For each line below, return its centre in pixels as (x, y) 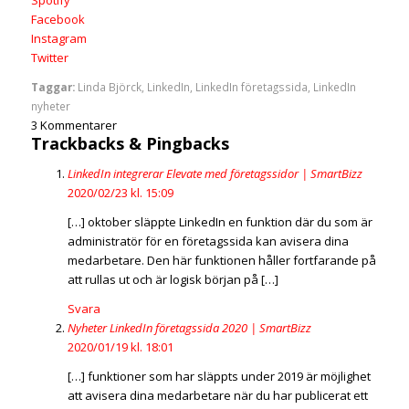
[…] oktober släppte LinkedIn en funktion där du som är (220, 222)
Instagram (58, 39)
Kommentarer (78, 126)
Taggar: (52, 87)
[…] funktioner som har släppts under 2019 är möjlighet (219, 377)
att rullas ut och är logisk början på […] (173, 280)
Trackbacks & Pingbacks (130, 144)
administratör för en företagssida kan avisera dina (208, 241)
